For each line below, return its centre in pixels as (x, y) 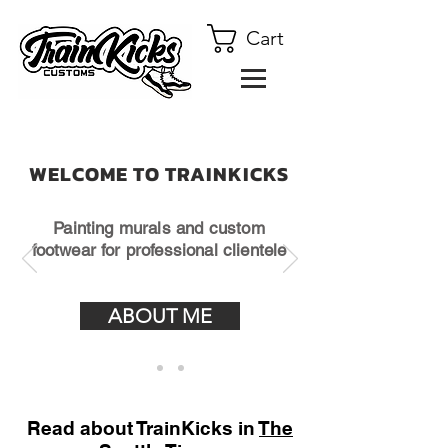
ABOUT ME (160, 316)
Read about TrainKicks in (143, 428)
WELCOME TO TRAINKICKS (159, 174)
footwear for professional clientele (159, 250)
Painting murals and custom (159, 228)
